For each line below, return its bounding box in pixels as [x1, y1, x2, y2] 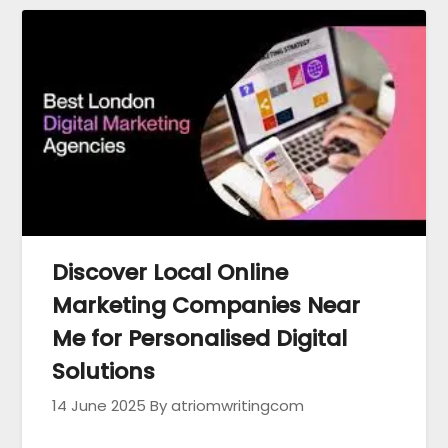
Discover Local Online [52, 256, 289, 288]
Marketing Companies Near [52, 289, 361, 321]
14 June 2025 [52, 394, 147, 416]
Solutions [52, 355, 156, 387]
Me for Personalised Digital [52, 322, 348, 354]
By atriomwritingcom [150, 394, 305, 416]
